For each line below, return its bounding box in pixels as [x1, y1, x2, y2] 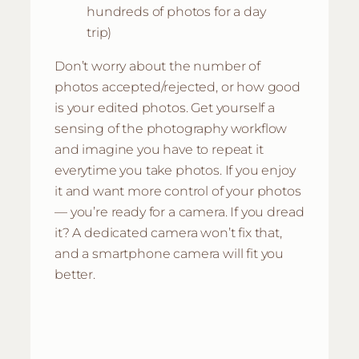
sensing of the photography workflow [54, 120, 288, 137]
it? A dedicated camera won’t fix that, [54, 224, 282, 241]
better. [54, 266, 95, 283]
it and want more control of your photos [54, 183, 301, 200]
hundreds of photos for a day [87, 2, 266, 19]
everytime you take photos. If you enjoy [54, 162, 296, 179]
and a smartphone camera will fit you [54, 245, 284, 262]
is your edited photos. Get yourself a [54, 99, 275, 116]
